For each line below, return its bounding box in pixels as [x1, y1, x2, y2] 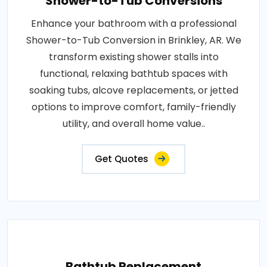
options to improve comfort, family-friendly [31, 100, 236, 114]
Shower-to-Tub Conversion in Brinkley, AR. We [26, 33, 241, 47]
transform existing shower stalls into [48, 49, 219, 64]
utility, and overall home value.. [62, 116, 205, 131]
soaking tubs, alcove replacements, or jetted [29, 83, 238, 97]
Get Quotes [95, 152, 148, 165]
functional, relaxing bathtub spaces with [39, 66, 228, 80]
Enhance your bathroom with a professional [30, 16, 237, 30]
